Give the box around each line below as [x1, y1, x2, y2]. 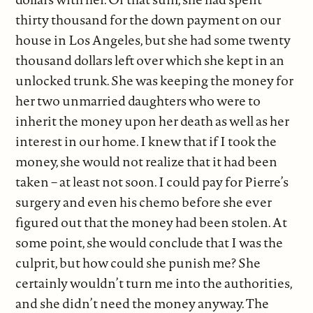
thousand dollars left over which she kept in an [15, 51, 285, 70]
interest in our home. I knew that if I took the [15, 132, 277, 151]
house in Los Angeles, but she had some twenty [15, 31, 291, 50]
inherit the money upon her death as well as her [15, 112, 290, 131]
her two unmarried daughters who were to [15, 92, 261, 110]
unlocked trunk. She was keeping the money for [15, 71, 294, 90]
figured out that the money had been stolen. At [15, 213, 288, 232]
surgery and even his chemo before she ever [15, 193, 272, 212]
